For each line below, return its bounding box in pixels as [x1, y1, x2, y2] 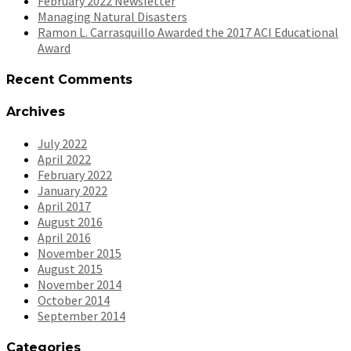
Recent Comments [6, 72, 132, 88]
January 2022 [38, 182, 107, 198]
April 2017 [38, 197, 91, 214]
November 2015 [38, 244, 121, 261]
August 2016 [38, 213, 103, 230]
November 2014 [38, 276, 121, 292]
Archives [6, 103, 65, 119]
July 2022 [38, 135, 87, 151]
